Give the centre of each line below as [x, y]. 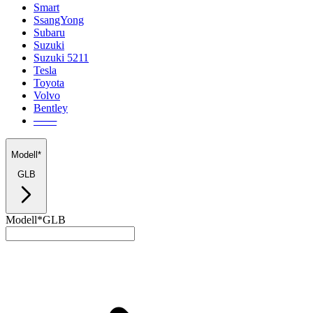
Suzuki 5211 [61, 57]
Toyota [49, 82]
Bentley [51, 108]
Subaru [49, 32]
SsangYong [59, 20]
